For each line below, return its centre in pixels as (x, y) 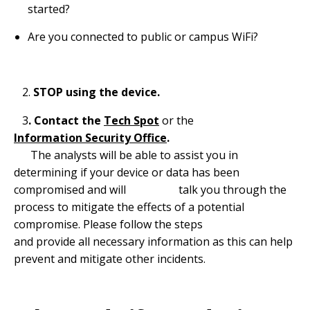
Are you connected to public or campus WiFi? (143, 37)
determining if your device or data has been (127, 172)
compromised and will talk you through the (150, 190)
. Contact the (66, 120)
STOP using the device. (95, 92)
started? (49, 9)
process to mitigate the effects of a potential (129, 207)
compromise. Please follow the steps (144, 224)
